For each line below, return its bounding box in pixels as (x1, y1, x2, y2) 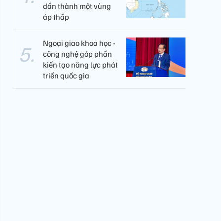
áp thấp (43, 12, 69, 22)
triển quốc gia (43, 71, 89, 80)
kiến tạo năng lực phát (43, 60, 118, 70)
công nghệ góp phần (43, 49, 112, 59)
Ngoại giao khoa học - (43, 38, 115, 48)
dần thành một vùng (43, 1, 111, 11)
